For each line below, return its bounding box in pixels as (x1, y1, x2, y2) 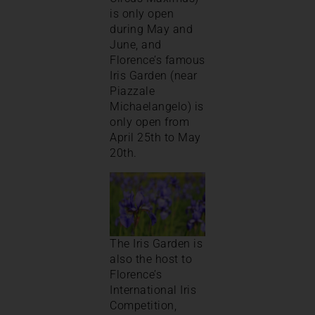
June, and (110, 37, 162, 51)
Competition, (110, 298, 176, 312)
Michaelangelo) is (110, 99, 204, 113)
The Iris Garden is (110, 236, 202, 250)
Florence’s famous (110, 53, 205, 67)
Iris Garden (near (110, 68, 198, 82)
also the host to (110, 252, 192, 266)
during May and (110, 22, 193, 36)
